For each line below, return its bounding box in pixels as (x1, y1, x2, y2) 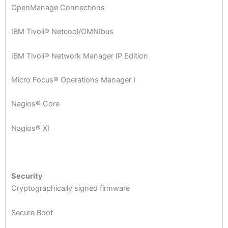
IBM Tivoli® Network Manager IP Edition (11, 51, 148, 61)
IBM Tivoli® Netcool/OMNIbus (11, 27, 113, 37)
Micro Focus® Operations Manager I (11, 75, 135, 84)
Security (11, 172, 43, 181)
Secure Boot (11, 208, 53, 217)
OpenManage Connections (11, 3, 105, 12)
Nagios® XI (11, 123, 49, 133)
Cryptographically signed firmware (11, 184, 130, 193)
